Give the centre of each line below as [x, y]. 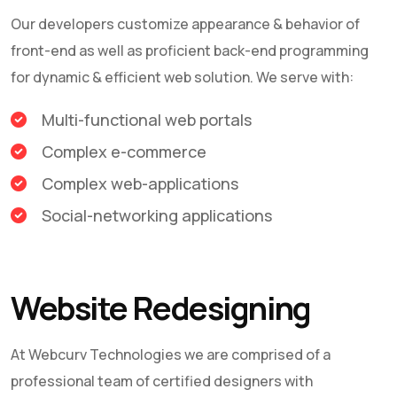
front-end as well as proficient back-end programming [190, 51]
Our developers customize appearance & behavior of [185, 24]
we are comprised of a [256, 354]
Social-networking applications [157, 215]
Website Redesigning [161, 308]
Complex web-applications [140, 183]
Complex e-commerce [124, 152]
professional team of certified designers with [162, 381]
